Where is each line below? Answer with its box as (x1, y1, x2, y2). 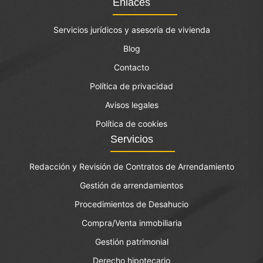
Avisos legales (104, 100, 159, 110)
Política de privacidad (90, 81, 173, 91)
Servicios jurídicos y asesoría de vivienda (53, 25, 210, 35)
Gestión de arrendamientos (80, 180, 183, 190)
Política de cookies (96, 119, 167, 129)
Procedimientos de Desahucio (75, 199, 188, 209)
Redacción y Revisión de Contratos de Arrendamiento (29, 161, 234, 171)
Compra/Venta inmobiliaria (81, 218, 182, 228)
